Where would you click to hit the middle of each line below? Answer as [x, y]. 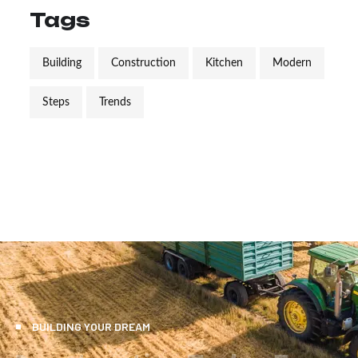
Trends [115, 103]
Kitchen [224, 64]
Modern [292, 64]
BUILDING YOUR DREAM [91, 327]
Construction [143, 64]
